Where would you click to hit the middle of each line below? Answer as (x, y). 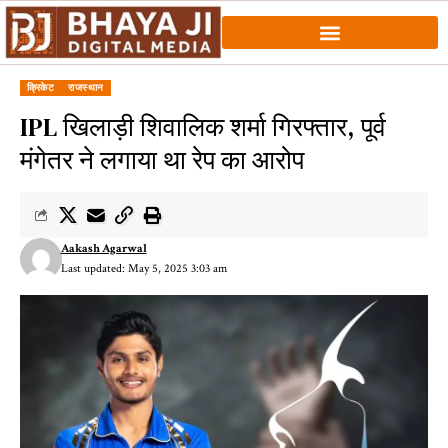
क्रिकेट (41, 88)
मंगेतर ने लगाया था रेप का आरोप (162, 160)
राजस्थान (86, 88)
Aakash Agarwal (103, 249)
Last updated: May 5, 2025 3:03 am (143, 269)
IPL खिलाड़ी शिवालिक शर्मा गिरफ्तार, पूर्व (203, 127)
